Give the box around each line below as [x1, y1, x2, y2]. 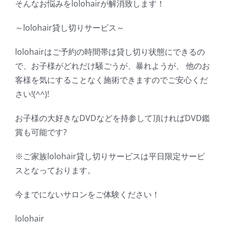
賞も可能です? [15, 127, 67, 138]
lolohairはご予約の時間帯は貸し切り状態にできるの [15, 46, 205, 58]
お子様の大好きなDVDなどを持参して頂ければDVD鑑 [15, 113, 210, 124]
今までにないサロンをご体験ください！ [15, 189, 160, 200]
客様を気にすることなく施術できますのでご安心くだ [15, 74, 208, 86]
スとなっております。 [15, 165, 95, 176]
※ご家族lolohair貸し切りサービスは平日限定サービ [15, 151, 205, 162]
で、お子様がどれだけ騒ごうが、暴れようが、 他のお [15, 60, 210, 72]
